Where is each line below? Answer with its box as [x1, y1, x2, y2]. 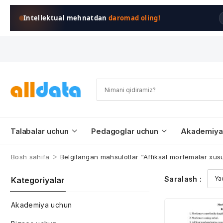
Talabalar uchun [10, 126, 69, 136]
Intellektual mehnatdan [23, 13, 109, 22]
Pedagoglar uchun [91, 126, 158, 136]
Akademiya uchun [11, 201, 72, 209]
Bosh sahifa [11, 153, 50, 161]
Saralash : [164, 174, 202, 183]
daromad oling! [109, 13, 160, 22]
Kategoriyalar [11, 175, 65, 185]
